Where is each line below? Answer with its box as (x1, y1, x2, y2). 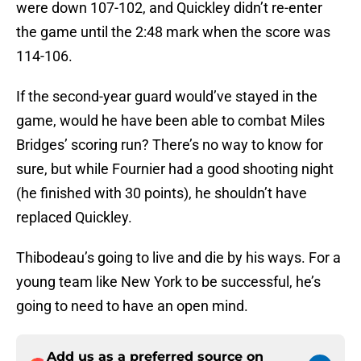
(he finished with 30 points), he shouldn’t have (16, 185, 307, 202)
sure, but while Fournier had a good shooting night (16, 160, 334, 178)
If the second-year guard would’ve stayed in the (16, 88, 317, 106)
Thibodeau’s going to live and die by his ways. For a (16, 249, 341, 267)
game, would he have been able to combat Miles (16, 112, 325, 130)
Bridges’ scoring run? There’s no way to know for (16, 136, 323, 154)
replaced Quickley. (16, 209, 132, 226)
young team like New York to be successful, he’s (16, 273, 321, 291)
